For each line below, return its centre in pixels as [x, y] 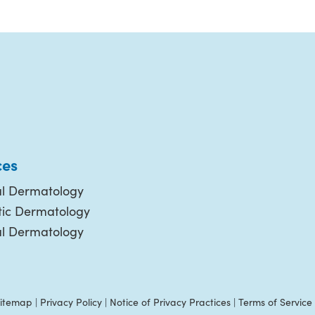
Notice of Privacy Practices [170, 302]
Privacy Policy [71, 302]
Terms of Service [275, 302]
